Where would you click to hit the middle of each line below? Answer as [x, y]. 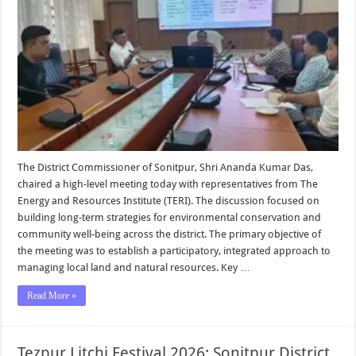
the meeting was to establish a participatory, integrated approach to [174, 250]
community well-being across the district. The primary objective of [170, 234]
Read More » [52, 295]
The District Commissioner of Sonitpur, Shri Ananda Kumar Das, [166, 167]
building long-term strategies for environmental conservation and [170, 217]
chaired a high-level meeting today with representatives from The [168, 184]
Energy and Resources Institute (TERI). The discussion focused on [169, 200]
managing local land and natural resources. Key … [134, 267]
